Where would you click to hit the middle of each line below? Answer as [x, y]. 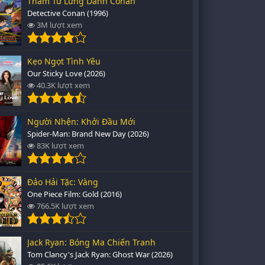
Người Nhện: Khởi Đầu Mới [81, 122]
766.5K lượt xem [64, 206]
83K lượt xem [59, 146]
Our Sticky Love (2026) [66, 73]
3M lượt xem [59, 25]
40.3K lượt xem [62, 85]
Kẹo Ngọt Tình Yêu [64, 61]
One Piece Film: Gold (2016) [75, 194]
